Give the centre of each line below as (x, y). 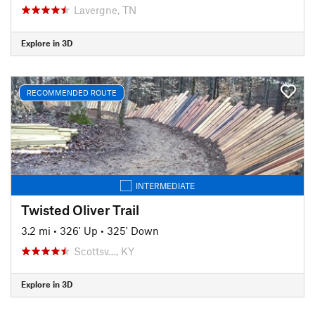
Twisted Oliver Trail (80, 210)
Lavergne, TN (105, 9)
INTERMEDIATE (165, 185)
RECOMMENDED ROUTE (72, 92)
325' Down (133, 230)
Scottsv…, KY (104, 251)
